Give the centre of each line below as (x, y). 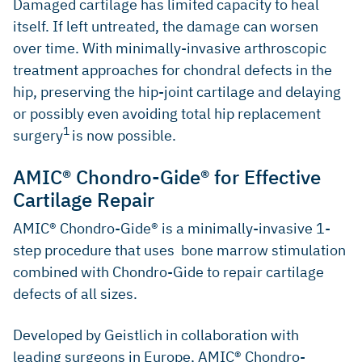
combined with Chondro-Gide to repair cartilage (168, 271)
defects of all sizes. (75, 293)
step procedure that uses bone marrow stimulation (179, 250)
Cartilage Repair (84, 199)
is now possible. (124, 135)
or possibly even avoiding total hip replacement (167, 113)
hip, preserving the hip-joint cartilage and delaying (177, 91)
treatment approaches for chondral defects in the (173, 69)
